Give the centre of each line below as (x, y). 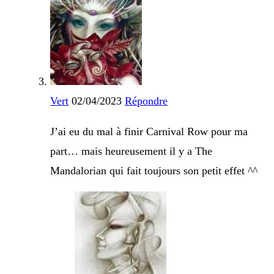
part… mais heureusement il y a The (131, 151)
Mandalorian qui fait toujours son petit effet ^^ (154, 171)
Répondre (146, 101)
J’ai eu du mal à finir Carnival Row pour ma (149, 132)
